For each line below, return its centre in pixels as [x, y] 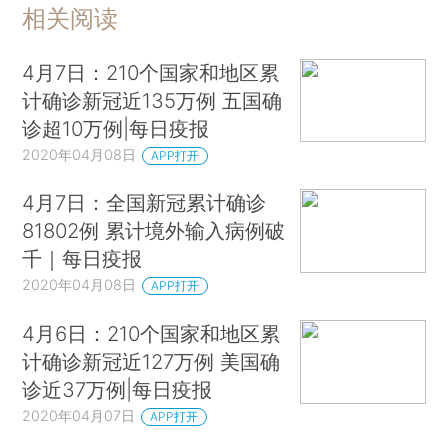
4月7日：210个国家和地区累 [151, 72]
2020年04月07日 [79, 416]
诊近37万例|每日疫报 [117, 390]
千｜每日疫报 [82, 259]
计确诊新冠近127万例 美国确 [151, 362]
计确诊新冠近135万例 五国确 [152, 100]
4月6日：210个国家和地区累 [151, 334]
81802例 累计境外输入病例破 [154, 231]
